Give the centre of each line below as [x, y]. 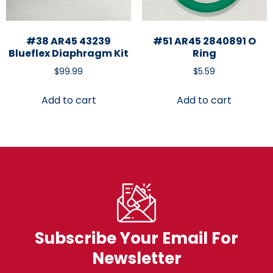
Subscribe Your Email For [136, 238]
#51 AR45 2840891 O [204, 41]
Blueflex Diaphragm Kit [69, 54]
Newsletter [136, 258]
